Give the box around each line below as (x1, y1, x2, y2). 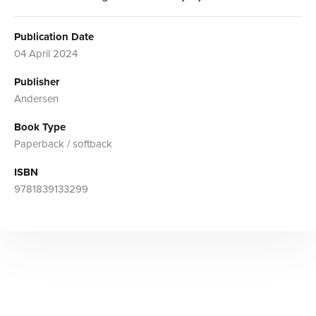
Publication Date (14, 30, 94, 43)
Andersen (14, 92, 59, 105)
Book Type (14, 120, 66, 133)
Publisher (14, 75, 59, 88)
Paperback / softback (14, 137, 112, 150)
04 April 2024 (14, 47, 78, 60)
